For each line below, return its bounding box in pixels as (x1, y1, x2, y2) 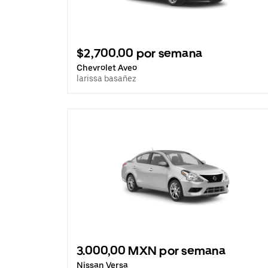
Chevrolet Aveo (77, 63, 137, 72)
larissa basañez (77, 74, 136, 83)
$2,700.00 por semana (77, 46, 202, 60)
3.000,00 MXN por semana (77, 243, 226, 258)
